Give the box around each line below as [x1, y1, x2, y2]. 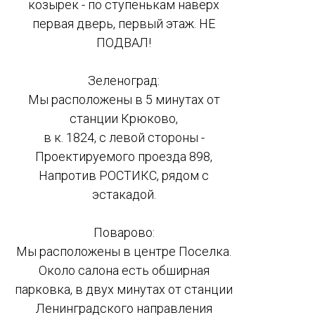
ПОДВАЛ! [96, 35, 151, 51]
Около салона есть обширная [38, 263, 210, 278]
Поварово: [93, 225, 155, 240]
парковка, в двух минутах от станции [15, 282, 233, 297]
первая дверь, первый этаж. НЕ [32, 16, 215, 32]
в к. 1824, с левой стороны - [43, 130, 205, 146]
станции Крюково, [70, 111, 178, 127]
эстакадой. [91, 187, 156, 202]
